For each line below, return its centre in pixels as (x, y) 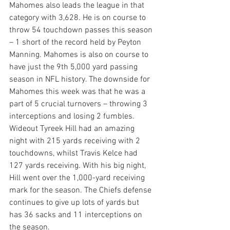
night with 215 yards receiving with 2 (76, 141)
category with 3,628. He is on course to (79, 18)
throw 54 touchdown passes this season (82, 30)
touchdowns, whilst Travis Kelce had (74, 153)
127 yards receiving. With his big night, (79, 166)
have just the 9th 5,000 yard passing (74, 67)
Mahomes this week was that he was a (78, 92)
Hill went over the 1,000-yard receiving (78, 178)
